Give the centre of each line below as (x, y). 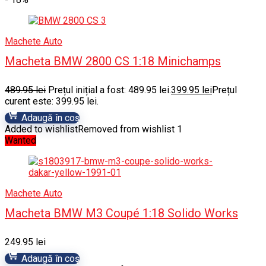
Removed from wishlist (126, 129)
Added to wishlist (41, 129)
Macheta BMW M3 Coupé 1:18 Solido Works (121, 213)
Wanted (20, 140)
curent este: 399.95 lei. (52, 101)
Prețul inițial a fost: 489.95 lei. (110, 90)
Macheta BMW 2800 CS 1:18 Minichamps (113, 61)
